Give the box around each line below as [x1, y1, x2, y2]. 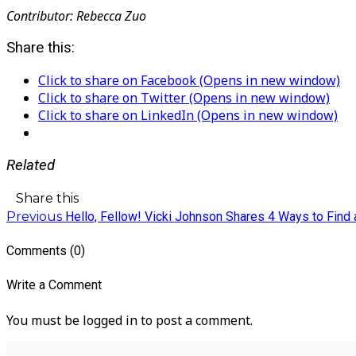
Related [6, 156, 55, 174]
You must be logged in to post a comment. [6, 311, 253, 330]
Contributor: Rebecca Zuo [6, 6, 146, 25]
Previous [6, 208, 62, 224]
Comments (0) [6, 242, 85, 258]
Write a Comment [6, 277, 102, 293]
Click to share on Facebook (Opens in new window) [38, 72, 340, 90]
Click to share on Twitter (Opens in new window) [38, 89, 330, 107]
